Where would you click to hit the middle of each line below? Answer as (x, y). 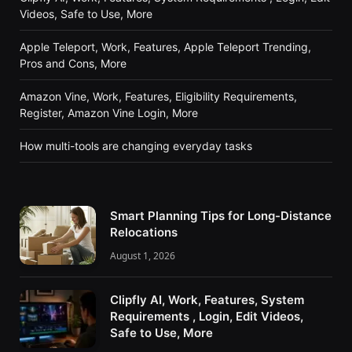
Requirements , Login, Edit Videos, (207, 316)
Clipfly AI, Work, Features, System (207, 299)
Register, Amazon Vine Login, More (109, 113)
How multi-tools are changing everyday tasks (136, 146)
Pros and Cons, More (73, 64)
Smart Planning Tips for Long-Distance (221, 216)
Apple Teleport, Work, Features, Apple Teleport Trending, (165, 47)
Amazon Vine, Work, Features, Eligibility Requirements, (158, 97)
